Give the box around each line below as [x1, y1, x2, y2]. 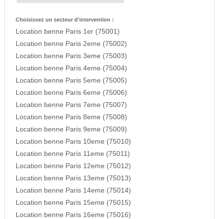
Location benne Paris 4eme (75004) [15, 65, 127, 72]
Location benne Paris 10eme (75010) [15, 138, 131, 146]
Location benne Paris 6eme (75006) [15, 89, 127, 97]
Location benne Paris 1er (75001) [15, 28, 120, 36]
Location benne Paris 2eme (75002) [15, 40, 127, 48]
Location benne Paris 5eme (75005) [15, 77, 127, 85]
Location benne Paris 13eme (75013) [15, 175, 131, 182]
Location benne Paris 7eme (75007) [15, 101, 127, 109]
